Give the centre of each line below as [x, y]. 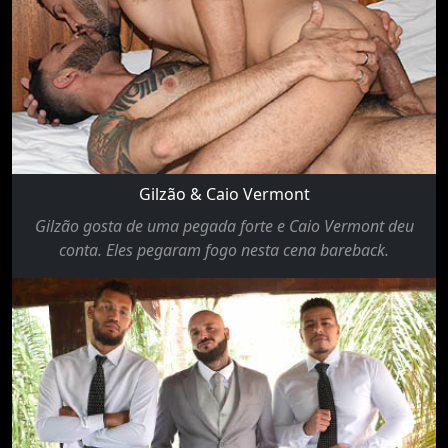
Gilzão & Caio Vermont [224, 193]
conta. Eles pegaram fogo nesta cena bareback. [224, 249]
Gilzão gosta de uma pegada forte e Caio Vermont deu [224, 225]
